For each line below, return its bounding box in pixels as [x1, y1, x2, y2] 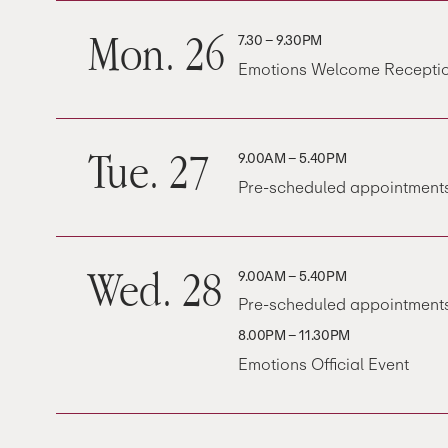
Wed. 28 [88, 260, 222, 318]
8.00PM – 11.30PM [238, 325, 350, 347]
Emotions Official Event [238, 350, 409, 378]
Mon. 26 [88, 25, 225, 82]
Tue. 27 [88, 142, 209, 200]
